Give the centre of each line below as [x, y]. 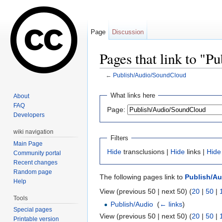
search [176, 83]
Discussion [128, 32]
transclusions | [146, 152]
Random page [33, 172]
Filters [119, 138]
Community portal [37, 153]
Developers [29, 115]
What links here [133, 96]
